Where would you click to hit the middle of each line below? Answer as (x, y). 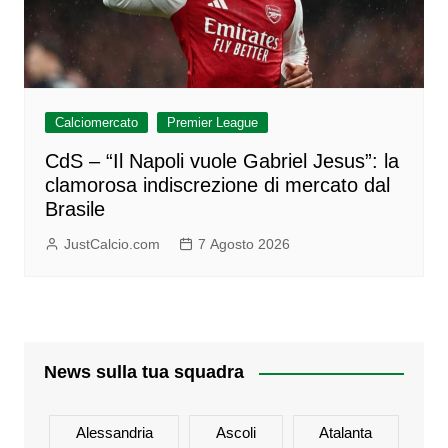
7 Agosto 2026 (243, 244)
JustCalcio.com (111, 244)
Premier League (212, 123)
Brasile (74, 209)
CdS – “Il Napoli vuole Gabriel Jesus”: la (221, 161)
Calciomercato (96, 123)
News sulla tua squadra (143, 372)
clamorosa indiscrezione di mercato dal (217, 185)
